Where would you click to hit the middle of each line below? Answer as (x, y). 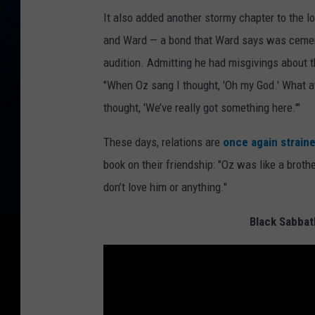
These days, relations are (163, 142)
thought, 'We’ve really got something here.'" (202, 108)
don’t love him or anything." (165, 187)
